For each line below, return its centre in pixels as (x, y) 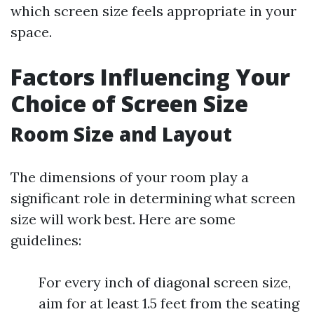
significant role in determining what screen (153, 198)
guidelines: (46, 240)
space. (31, 32)
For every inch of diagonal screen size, (165, 282)
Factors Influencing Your (150, 77)
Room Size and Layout (121, 134)
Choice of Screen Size (129, 103)
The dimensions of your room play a (130, 177)
